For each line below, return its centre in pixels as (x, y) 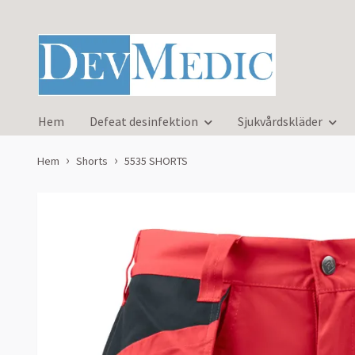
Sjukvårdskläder (280, 122)
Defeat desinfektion (144, 122)
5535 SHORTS (156, 161)
